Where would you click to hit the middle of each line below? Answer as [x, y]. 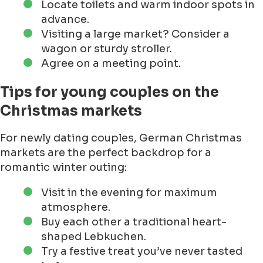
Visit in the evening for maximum [129, 193]
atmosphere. [76, 208]
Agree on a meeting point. [111, 64]
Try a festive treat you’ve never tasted [142, 252]
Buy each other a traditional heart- [134, 222]
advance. [65, 20]
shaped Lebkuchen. [94, 237]
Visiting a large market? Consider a [135, 34]
